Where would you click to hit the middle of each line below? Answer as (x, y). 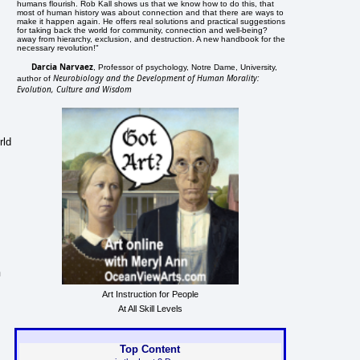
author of (35, 78)
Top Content (150, 349)
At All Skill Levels (150, 308)
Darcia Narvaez (63, 66)
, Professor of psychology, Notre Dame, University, (186, 67)
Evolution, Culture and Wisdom (75, 89)
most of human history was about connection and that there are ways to (151, 12)
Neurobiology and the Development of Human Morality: (157, 78)
